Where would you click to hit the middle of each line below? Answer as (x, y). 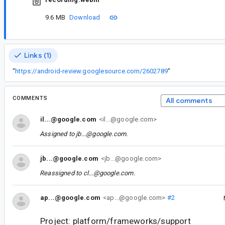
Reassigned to (62, 173)
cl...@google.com (108, 173)
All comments (189, 100)
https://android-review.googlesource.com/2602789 (91, 71)
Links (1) (38, 55)
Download (85, 18)
